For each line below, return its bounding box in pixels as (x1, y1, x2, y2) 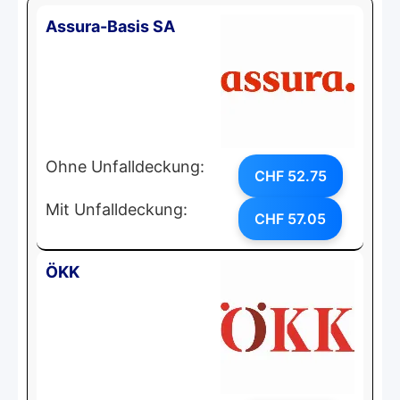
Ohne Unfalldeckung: (46, 156, 204, 176)
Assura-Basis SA (46, 16, 175, 36)
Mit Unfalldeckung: (46, 199, 187, 219)
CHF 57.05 (254, 209, 326, 228)
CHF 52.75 (254, 166, 327, 185)
